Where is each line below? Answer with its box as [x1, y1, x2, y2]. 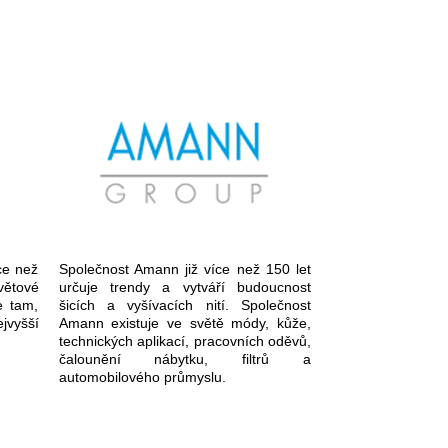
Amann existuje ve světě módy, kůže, [58, 315, 311, 331]
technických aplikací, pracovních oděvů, [58, 333, 311, 349]
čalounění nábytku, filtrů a [58, 351, 311, 367]
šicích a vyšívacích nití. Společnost [58, 297, 311, 313]
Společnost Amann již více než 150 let [58, 261, 311, 277]
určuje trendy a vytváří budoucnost [58, 279, 311, 295]
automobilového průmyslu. [58, 369, 226, 385]
